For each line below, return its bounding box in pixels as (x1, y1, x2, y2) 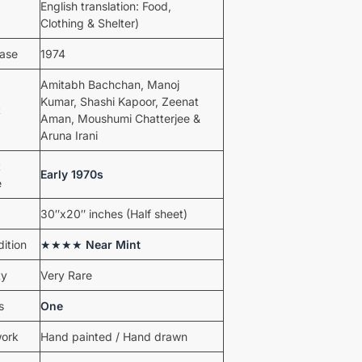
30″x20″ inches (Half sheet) (40, 206, 187, 221)
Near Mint (85, 237, 141, 251)
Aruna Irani (40, 128, 98, 142)
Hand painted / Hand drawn (40, 329, 187, 343)
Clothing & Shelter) (40, 15, 139, 30)
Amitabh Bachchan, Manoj (40, 77, 179, 91)
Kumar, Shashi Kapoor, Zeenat (40, 94, 199, 108)
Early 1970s (40, 166, 103, 181)
